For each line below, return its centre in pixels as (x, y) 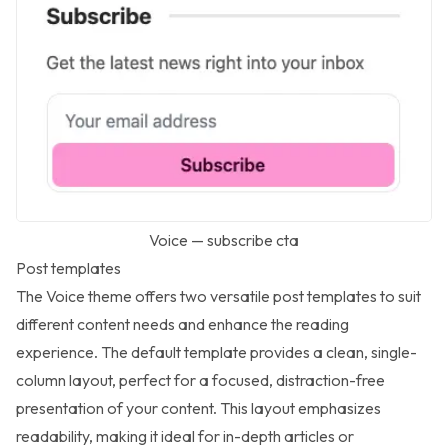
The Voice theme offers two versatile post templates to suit (218, 296)
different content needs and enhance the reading (182, 324)
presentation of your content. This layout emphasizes (198, 408)
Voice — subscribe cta (224, 240)
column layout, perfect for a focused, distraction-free (200, 380)
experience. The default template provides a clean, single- (216, 352)
